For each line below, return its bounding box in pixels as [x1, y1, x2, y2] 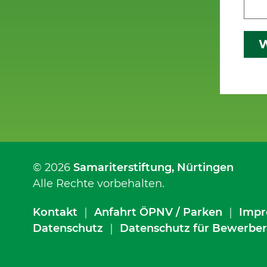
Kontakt [32, 205, 77, 219]
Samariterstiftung [73, 161, 172, 175]
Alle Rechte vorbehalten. [32, 177, 164, 191]
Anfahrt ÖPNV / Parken [94, 205, 222, 219]
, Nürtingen [171, 161, 234, 175]
